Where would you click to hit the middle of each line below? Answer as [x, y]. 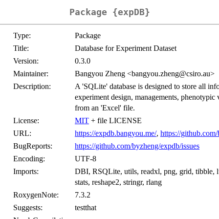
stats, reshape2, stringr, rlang [118, 182]
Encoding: [29, 159]
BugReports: [33, 146]
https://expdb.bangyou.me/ [116, 133]
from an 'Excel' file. [105, 108]
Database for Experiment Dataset [126, 48]
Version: [26, 61]
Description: [32, 87]
